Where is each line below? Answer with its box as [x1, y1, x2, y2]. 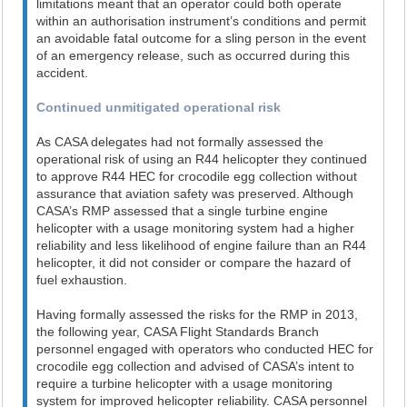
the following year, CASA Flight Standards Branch [36, 324, 320, 339]
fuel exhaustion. [36, 273, 128, 287]
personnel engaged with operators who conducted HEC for [36, 342, 374, 356]
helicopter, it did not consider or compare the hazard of [36, 255, 352, 270]
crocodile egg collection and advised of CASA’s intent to [36, 359, 355, 373]
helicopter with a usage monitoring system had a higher [36, 221, 355, 235]
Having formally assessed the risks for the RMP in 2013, [36, 307, 359, 322]
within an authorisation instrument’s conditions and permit [36, 14, 367, 28]
